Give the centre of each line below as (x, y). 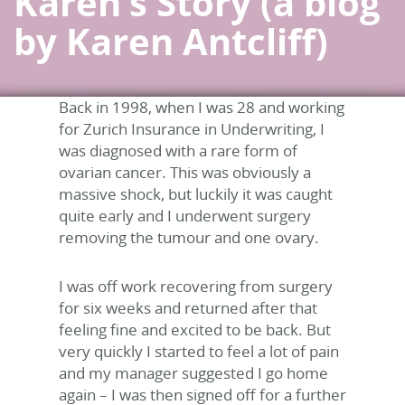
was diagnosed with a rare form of (178, 151)
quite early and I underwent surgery (185, 216)
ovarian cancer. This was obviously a (185, 172)
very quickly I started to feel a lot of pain (199, 351)
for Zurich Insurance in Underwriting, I (192, 129)
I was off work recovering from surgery (196, 286)
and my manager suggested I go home (193, 373)
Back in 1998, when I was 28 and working (202, 107)
